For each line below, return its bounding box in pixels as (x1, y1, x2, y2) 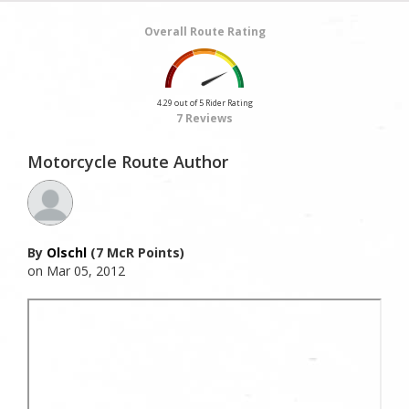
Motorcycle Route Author (27, 151, 228, 173)
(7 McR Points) (87, 244, 184, 262)
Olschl (47, 244, 87, 262)
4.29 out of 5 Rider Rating (156, 97, 253, 110)
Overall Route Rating (143, 24, 266, 40)
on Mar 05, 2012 (27, 262, 125, 280)
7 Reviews (176, 110, 233, 127)
